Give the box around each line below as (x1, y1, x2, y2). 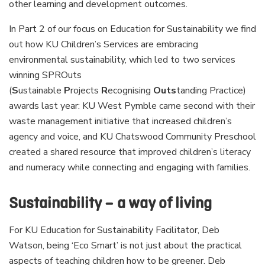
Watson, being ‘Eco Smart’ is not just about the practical (9, 239, 242, 253)
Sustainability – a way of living (9, 195, 212, 212)
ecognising (108, 84, 153, 98)
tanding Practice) (176, 84, 246, 98)
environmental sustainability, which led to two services (9, 53, 235, 67)
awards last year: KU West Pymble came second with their (9, 99, 255, 113)
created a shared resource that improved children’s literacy (9, 146, 251, 159)
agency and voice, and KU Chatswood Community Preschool (9, 130, 256, 144)
